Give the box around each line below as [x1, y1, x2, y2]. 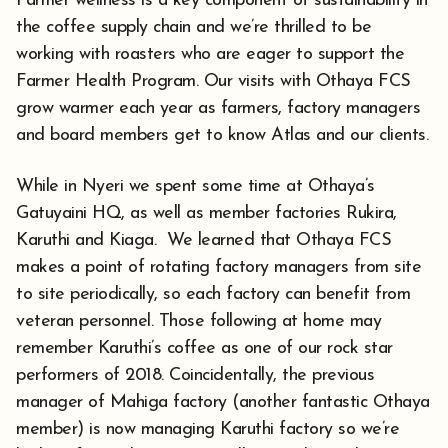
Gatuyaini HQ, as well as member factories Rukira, [16, 203, 397, 223]
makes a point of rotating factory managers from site [16, 257, 421, 277]
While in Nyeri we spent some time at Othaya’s [16, 176, 375, 196]
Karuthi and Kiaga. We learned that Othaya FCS [16, 230, 391, 250]
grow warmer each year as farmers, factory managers [16, 98, 420, 118]
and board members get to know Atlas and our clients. [16, 125, 428, 145]
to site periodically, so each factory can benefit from [16, 284, 410, 304]
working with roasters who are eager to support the [16, 44, 404, 64]
